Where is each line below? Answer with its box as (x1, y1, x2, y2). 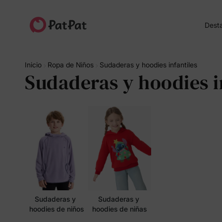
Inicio (25, 60, 42, 69)
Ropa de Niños (48, 60, 94, 69)
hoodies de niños (29, 204, 84, 213)
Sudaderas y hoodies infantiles (100, 60, 197, 69)
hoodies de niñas (92, 204, 147, 213)
